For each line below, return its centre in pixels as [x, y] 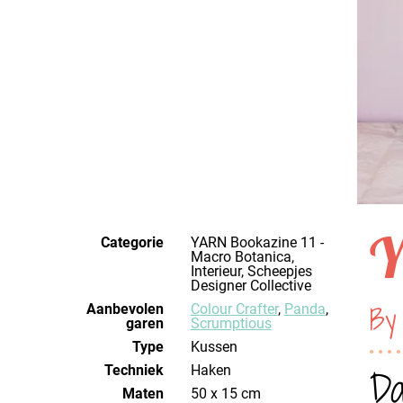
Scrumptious [231, 323]
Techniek [134, 370]
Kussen [218, 347]
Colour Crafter [238, 309]
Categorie [132, 242]
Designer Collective [251, 286]
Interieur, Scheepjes [251, 271]
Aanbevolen [125, 309]
